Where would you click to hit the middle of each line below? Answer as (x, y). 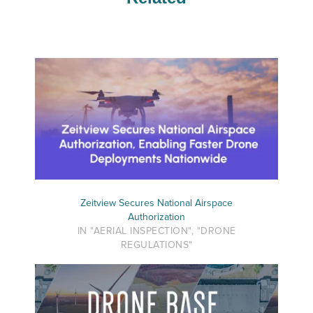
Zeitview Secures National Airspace (156, 203)
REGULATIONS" (156, 245)
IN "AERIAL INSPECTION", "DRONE (156, 231)
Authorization (156, 217)
